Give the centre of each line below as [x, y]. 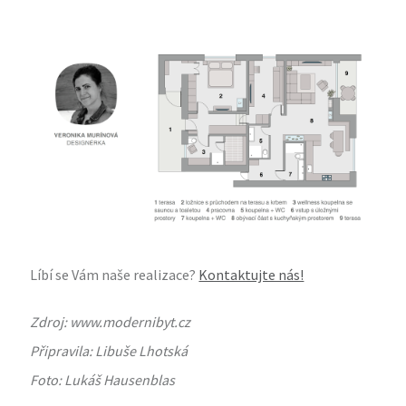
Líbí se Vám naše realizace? [115, 274]
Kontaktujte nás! [251, 274]
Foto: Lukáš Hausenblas [103, 379]
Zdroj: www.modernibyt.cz [111, 321]
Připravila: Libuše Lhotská [109, 350]
